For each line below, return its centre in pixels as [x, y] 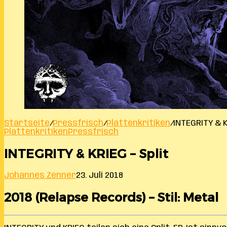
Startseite [27, 123]
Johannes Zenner [40, 175]
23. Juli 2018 [100, 175]
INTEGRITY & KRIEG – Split [86, 154]
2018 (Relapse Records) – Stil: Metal [111, 197]
